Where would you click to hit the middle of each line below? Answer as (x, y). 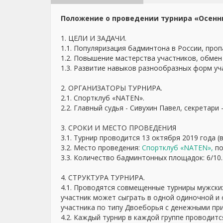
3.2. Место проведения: (101, 148)
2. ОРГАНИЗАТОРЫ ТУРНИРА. (111, 88)
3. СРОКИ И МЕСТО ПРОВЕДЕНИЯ (118, 128)
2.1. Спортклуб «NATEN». (103, 98)
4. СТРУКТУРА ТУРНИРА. (103, 177)
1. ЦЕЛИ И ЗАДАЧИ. (94, 38)
